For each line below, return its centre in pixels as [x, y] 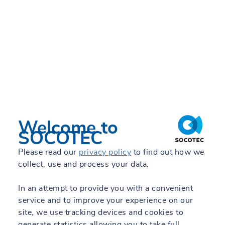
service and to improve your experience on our [106, 200]
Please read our [48, 152]
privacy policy [105, 152]
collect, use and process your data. [84, 164]
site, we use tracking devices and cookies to [101, 212]
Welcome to [68, 128]
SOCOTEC [60, 139]
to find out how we [168, 152]
